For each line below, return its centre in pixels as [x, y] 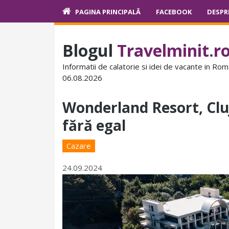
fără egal [94, 125]
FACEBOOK [174, 12]
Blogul [90, 50]
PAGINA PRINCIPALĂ [108, 12]
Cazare [79, 146]
